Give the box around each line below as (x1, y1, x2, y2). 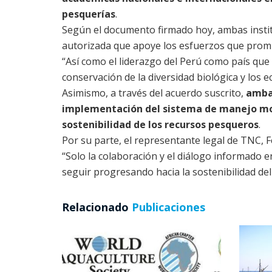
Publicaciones (129, 200, 205, 215)
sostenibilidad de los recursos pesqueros (62, 118, 259, 132)
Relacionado (62, 200, 129, 215)
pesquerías (62, 7, 115, 21)
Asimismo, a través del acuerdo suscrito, (62, 86, 246, 100)
